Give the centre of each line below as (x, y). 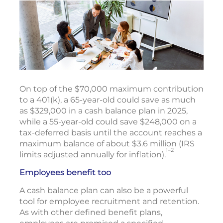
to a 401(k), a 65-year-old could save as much (108, 100)
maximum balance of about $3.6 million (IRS (107, 144)
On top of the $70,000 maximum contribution (111, 89)
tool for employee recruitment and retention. (109, 202)
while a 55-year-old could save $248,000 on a (108, 122)
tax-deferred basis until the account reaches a (111, 133)
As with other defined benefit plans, (91, 213)
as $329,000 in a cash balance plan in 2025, (104, 111)
